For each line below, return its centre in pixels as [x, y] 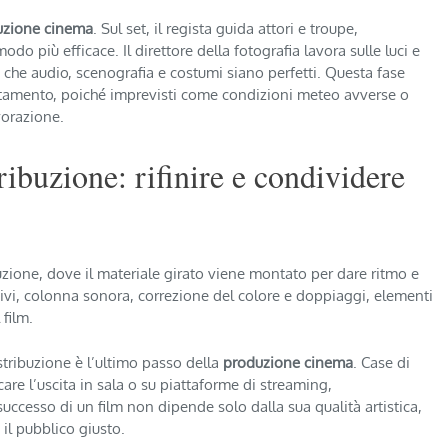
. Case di [381, 362]
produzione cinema [288, 362]
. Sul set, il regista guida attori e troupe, [225, 29]
